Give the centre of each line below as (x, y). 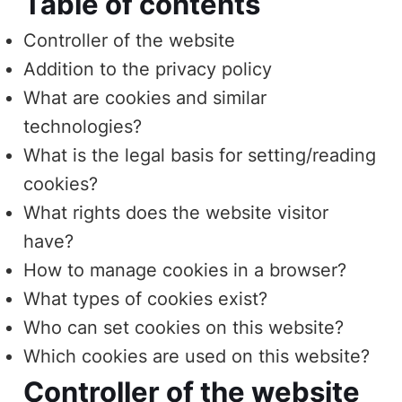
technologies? (83, 126)
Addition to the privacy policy (148, 69)
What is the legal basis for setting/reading (200, 155)
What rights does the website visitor (176, 212)
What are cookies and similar (145, 97)
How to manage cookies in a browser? (185, 270)
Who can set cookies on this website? (184, 327)
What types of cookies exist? (146, 298)
